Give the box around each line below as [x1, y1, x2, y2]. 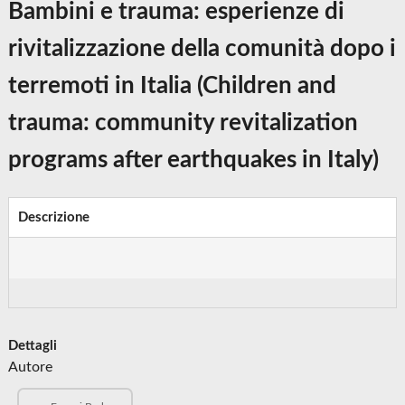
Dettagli [8, 339, 58, 353]
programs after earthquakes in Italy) [8, 148, 380, 173]
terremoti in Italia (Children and [8, 74, 337, 99]
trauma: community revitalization [8, 111, 359, 136]
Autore [8, 360, 53, 375]
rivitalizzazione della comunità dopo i [8, 37, 397, 61]
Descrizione [18, 211, 90, 225]
